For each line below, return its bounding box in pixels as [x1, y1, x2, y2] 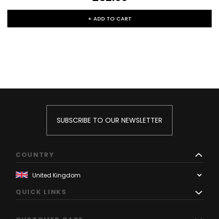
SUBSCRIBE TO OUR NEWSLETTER [57, 115, 162, 126]
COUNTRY [16, 150, 55, 160]
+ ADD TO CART [88, 15, 131, 23]
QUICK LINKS [16, 187, 67, 197]
